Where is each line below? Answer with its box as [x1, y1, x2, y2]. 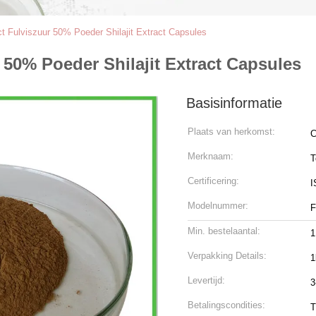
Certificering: [188, 176, 239, 186]
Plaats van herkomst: [188, 126, 275, 137]
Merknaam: [188, 151, 233, 162]
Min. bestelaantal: [188, 226, 260, 236]
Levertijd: [188, 275, 225, 286]
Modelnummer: [188, 200, 248, 211]
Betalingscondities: [188, 300, 265, 310]
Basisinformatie [186, 95, 282, 111]
